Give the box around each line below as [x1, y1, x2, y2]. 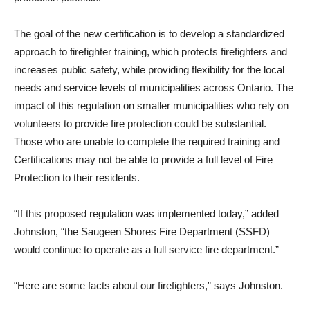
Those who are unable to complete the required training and [14, 136, 280, 147]
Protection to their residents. [14, 172, 143, 183]
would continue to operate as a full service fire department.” [14, 244, 284, 255]
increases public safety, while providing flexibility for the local [14, 64, 284, 75]
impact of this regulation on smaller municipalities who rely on [14, 100, 289, 111]
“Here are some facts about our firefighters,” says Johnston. [14, 280, 286, 291]
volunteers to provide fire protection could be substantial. [14, 118, 266, 129]
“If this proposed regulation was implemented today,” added [14, 208, 279, 219]
